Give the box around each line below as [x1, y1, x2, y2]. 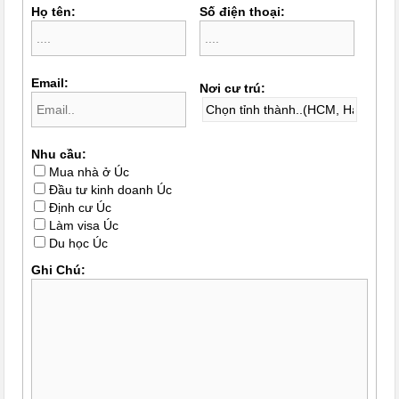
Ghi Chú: [31, 263, 86, 277]
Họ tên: [31, 4, 77, 19]
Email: [31, 76, 69, 90]
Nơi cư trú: [199, 81, 266, 95]
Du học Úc [49, 236, 109, 250]
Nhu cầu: [31, 147, 87, 161]
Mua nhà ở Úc [49, 165, 130, 179]
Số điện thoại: [199, 4, 286, 19]
